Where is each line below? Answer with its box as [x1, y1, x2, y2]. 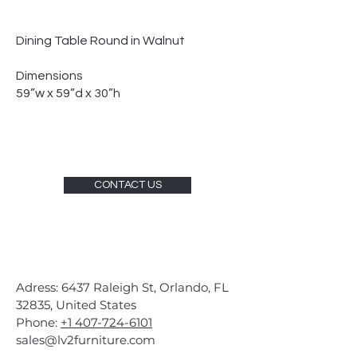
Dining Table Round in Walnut [16, 34, 185, 47]
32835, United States [16, 297, 136, 312]
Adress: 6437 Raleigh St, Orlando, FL [16, 280, 229, 295]
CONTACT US [93, 179, 162, 190]
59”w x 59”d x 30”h [16, 87, 120, 100]
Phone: [16, 315, 61, 330]
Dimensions [16, 69, 83, 82]
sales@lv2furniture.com [16, 332, 155, 347]
